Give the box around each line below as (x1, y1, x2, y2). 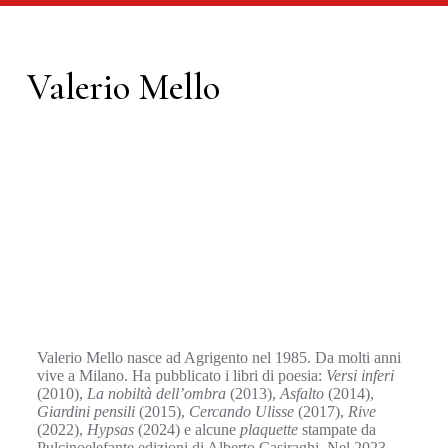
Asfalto (279, 385, 324, 402)
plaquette (239, 421, 298, 438)
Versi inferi (325, 367, 394, 384)
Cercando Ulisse (188, 403, 294, 420)
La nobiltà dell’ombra (86, 385, 226, 402)
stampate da (297, 421, 376, 438)
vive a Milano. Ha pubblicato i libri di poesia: (36, 367, 326, 384)
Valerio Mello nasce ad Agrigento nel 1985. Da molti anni (36, 349, 401, 366)
